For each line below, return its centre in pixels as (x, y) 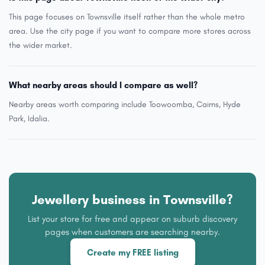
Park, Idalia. (29, 119)
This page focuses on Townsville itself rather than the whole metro (127, 17)
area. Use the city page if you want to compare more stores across (130, 31)
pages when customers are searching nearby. (132, 232)
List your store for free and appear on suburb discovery (132, 219)
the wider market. (41, 45)
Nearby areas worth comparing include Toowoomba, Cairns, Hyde (125, 104)
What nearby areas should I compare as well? (103, 85)
